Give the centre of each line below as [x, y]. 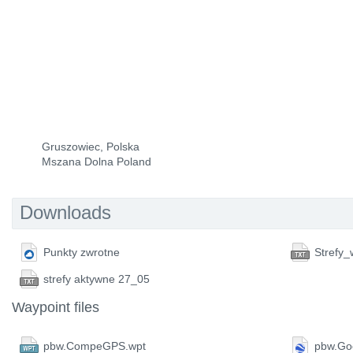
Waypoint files [56, 307]
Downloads [65, 212]
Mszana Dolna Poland [97, 162]
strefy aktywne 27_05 [97, 279]
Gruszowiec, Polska [91, 147]
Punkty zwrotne [82, 252]
